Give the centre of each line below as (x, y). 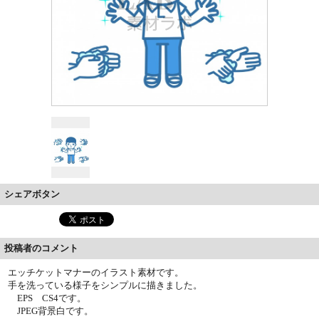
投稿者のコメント (41, 248)
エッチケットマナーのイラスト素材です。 (96, 272)
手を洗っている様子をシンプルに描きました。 (105, 285)
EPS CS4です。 (52, 298)
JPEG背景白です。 (60, 310)
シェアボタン (32, 194)
